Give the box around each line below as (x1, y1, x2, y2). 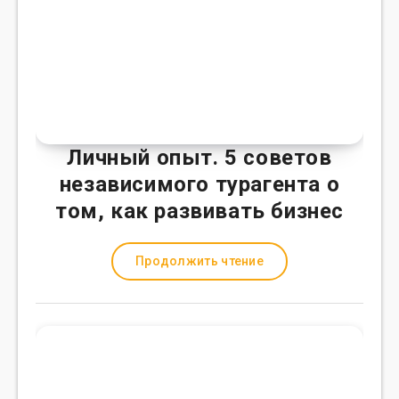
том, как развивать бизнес (55, 199, 344, 224)
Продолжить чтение (134, 254, 265, 268)
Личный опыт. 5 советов (67, 145, 332, 170)
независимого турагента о (59, 172, 340, 197)
